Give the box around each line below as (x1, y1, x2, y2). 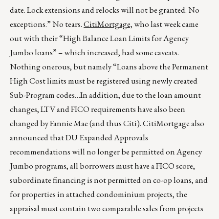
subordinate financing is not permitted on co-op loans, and (10, 175, 208, 186)
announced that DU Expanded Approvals (10, 132, 148, 143)
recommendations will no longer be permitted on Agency (10, 146, 202, 157)
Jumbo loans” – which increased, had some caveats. (10, 47, 179, 58)
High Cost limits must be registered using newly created (10, 75, 197, 87)
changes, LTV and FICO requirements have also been (10, 104, 185, 115)
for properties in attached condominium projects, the (10, 189, 187, 200)
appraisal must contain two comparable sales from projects (10, 203, 203, 214)
